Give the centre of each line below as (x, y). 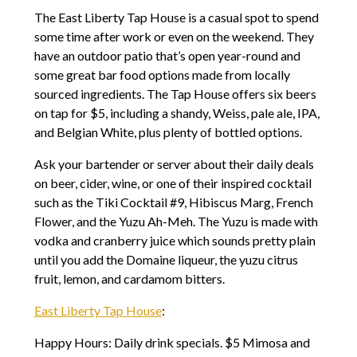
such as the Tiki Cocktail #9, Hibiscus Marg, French (173, 202)
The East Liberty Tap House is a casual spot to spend (176, 18)
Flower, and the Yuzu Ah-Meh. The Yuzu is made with (176, 222)
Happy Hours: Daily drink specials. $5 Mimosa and (172, 343)
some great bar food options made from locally (162, 75)
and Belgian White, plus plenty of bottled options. (168, 132)
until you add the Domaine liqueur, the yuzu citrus (166, 260)
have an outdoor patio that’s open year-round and (167, 56)
